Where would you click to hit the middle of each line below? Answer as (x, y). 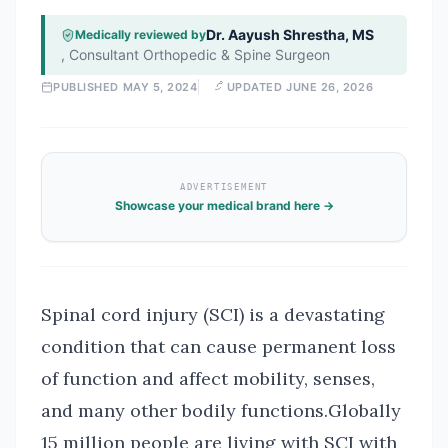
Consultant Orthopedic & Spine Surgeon (199, 54)
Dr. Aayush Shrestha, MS (290, 34)
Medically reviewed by (140, 34)
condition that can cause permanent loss (218, 346)
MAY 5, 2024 (160, 87)
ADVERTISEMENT (224, 186)
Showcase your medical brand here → (224, 205)
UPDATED (256, 87)
